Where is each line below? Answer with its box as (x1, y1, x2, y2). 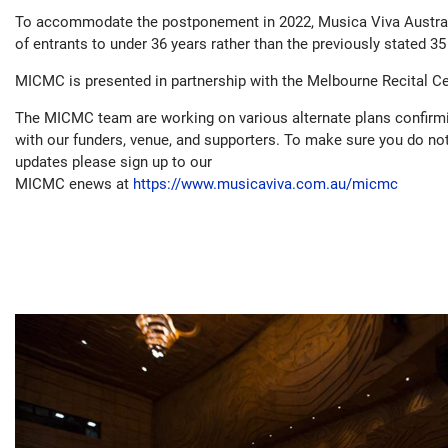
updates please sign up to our (15, 151, 212, 172)
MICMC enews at (15, 173, 133, 194)
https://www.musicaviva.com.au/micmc (133, 173, 398, 194)
